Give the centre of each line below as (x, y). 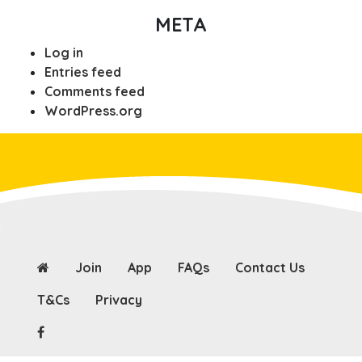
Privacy (119, 300)
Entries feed (83, 72)
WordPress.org (93, 111)
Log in (64, 53)
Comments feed (95, 92)
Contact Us (270, 268)
